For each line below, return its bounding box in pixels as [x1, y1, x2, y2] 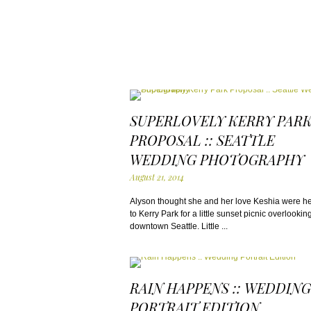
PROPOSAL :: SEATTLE [130, 131, 275, 149]
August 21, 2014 [130, 171, 184, 183]
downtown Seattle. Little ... [130, 221, 228, 231]
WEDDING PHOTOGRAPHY [130, 150, 304, 169]
